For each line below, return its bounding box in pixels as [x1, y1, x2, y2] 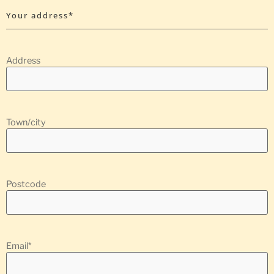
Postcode [6, 178, 46, 190]
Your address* [6, 9, 74, 21]
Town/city [6, 116, 46, 128]
